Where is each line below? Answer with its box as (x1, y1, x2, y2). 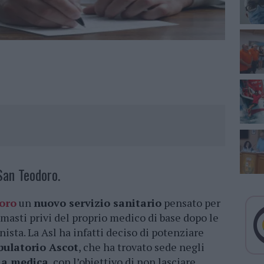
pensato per (161, 196, 220, 210)
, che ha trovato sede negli (78, 240, 204, 255)
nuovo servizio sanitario (34, 196, 161, 210)
